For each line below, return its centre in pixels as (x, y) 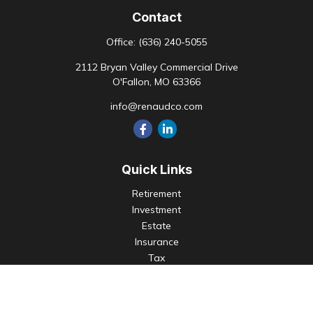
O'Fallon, (132, 82)
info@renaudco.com (156, 106)
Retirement (156, 194)
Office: (122, 42)
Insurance (156, 242)
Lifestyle (156, 290)
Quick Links (156, 169)
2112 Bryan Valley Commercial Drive (156, 67)
